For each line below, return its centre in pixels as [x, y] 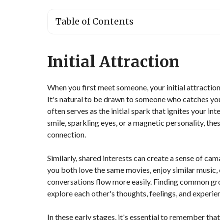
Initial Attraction [113, 62]
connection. [67, 134]
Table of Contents [95, 21]
